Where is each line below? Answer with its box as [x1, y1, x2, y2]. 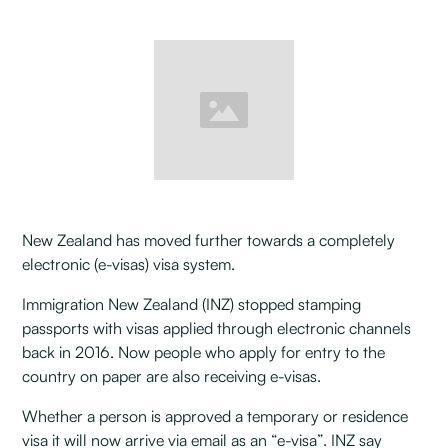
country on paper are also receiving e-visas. [22, 366, 322, 386]
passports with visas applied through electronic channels [22, 318, 412, 338]
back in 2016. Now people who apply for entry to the [22, 342, 386, 362]
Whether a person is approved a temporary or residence [22, 406, 409, 426]
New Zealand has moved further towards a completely [22, 230, 396, 250]
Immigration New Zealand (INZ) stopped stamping [22, 294, 362, 314]
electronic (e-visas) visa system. [22, 254, 236, 274]
